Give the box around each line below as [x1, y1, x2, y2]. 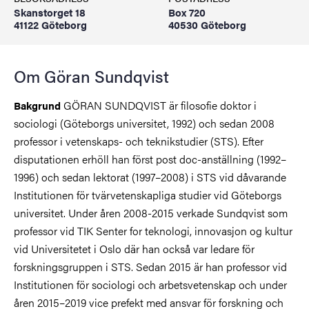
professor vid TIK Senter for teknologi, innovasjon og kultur [14, 223, 292, 239]
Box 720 [168, 5, 206, 19]
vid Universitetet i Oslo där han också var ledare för [14, 241, 255, 257]
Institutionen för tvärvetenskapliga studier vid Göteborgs [14, 187, 281, 203]
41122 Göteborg [14, 17, 87, 32]
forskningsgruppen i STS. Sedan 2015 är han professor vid [14, 259, 287, 275]
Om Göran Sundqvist [14, 64, 169, 88]
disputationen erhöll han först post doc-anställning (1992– [14, 151, 286, 167]
